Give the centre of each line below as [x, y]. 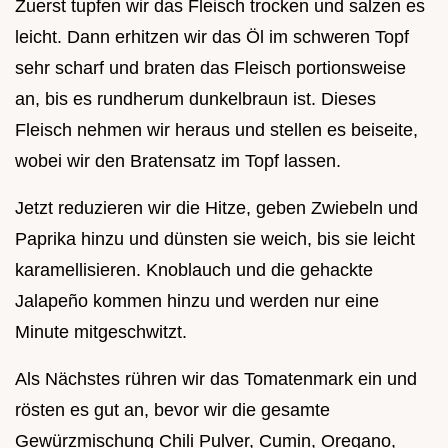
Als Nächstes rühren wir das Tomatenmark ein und [216, 378]
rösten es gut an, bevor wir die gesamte [172, 409]
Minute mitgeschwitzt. [101, 331]
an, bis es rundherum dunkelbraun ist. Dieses [195, 98]
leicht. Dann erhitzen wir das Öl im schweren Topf [212, 36]
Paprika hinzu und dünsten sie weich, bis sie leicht [215, 238]
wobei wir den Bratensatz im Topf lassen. [178, 160]
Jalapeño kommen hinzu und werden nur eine [197, 300]
